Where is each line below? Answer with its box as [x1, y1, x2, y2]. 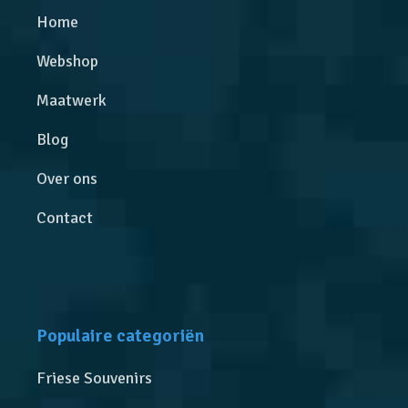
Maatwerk [36, 90, 107, 111]
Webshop [36, 51, 99, 72]
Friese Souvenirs [36, 368, 153, 389]
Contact [36, 208, 94, 229]
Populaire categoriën [36, 324, 205, 348]
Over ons [36, 168, 98, 189]
